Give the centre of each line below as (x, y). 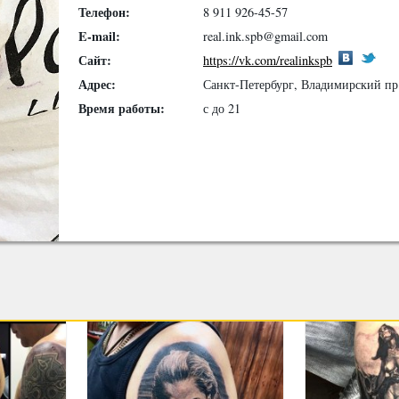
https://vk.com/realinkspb (268, 60)
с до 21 (222, 108)
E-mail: (99, 36)
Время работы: (122, 108)
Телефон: (104, 12)
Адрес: (97, 84)
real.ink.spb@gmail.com (265, 36)
